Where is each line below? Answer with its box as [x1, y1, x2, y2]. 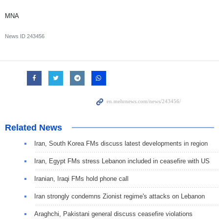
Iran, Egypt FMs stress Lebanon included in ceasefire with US [34, 157, 210, 165]
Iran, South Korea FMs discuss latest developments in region [34, 140, 208, 148]
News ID [5, 33, 27, 40]
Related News [5, 123, 62, 133]
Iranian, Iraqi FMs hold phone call [34, 175, 129, 183]
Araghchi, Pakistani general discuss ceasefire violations [34, 210, 193, 218]
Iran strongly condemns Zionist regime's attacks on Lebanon [34, 193, 205, 200]
